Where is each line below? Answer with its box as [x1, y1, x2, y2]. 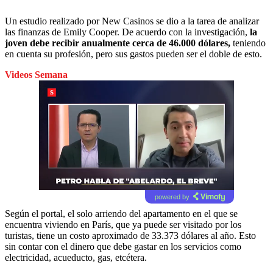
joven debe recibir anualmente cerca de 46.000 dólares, [5, 37, 230, 48]
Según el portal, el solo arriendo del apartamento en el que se [5, 208, 238, 219]
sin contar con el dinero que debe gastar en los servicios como [5, 241, 241, 252]
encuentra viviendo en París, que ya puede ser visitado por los [5, 219, 241, 230]
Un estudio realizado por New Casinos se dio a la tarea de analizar [5, 15, 259, 26]
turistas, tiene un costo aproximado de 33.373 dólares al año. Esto [5, 230, 256, 241]
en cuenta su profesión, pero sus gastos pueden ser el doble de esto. [5, 48, 262, 59]
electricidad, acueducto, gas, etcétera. [5, 252, 147, 263]
